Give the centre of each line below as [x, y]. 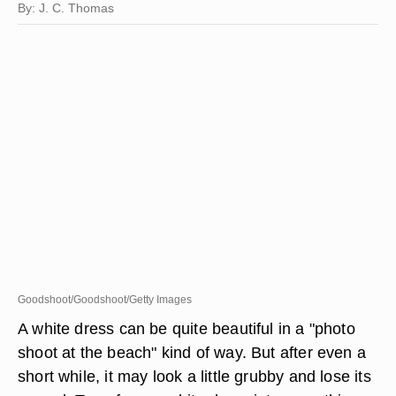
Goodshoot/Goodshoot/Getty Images [105, 300]
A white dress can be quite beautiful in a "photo [187, 328]
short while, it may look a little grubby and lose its [194, 376]
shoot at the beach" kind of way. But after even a [192, 352]
